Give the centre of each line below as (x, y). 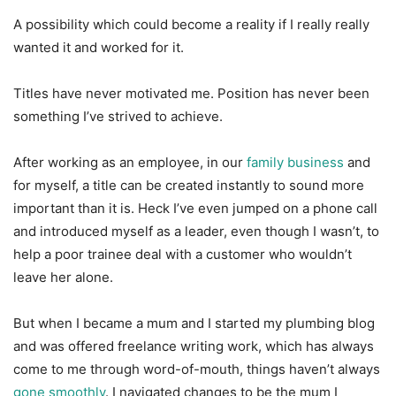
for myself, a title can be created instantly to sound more (189, 185)
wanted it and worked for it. (99, 47)
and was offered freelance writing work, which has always (194, 346)
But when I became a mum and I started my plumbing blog (194, 323)
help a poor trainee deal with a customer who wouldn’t (183, 254)
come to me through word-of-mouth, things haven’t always (197, 369)
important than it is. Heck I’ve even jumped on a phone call (195, 208)
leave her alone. (63, 277)
